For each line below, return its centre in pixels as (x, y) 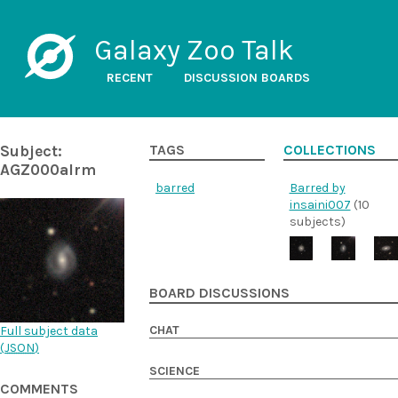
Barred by (317, 188)
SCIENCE (175, 370)
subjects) (317, 222)
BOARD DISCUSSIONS (219, 293)
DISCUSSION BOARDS (247, 78)
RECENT (129, 78)
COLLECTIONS (329, 150)
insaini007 (320, 205)
